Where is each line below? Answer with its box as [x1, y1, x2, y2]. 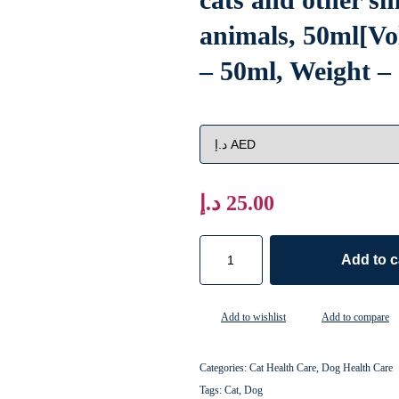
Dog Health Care [322, 362, 393, 374]
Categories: [199, 362, 249, 374]
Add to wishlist [221, 311, 286, 323]
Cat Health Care [249, 362, 316, 374]
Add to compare [322, 311, 389, 323]
